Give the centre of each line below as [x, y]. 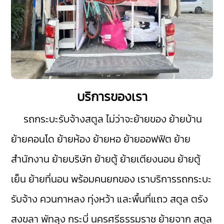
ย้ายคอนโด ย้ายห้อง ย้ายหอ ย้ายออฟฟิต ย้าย [101, 139]
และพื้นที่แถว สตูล [153, 199]
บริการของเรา [112, 97]
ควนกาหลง [63, 199]
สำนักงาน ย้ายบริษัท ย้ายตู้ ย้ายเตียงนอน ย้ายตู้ [106, 159]
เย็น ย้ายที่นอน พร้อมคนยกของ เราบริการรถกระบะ [111, 179]
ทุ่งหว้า [101, 199]
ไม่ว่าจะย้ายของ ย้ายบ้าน [153, 119]
